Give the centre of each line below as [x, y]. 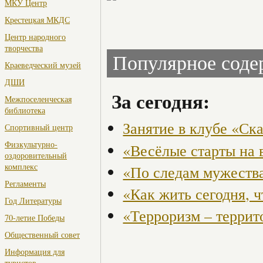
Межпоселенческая [38, 99]
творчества [24, 48]
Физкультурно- [31, 144]
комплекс [21, 167]
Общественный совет [42, 235]
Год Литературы [33, 201]
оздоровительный [36, 156]
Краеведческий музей [43, 65]
